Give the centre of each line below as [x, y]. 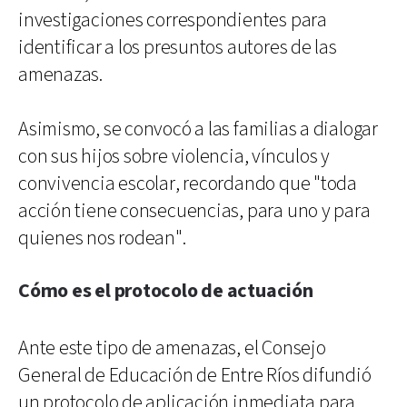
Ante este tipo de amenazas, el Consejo [172, 348]
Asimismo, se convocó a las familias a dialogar [198, 129]
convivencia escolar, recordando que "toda [188, 184]
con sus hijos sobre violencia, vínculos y [174, 156]
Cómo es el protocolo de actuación [166, 291]
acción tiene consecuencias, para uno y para [194, 211]
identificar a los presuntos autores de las [178, 47]
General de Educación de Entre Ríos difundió [195, 375]
